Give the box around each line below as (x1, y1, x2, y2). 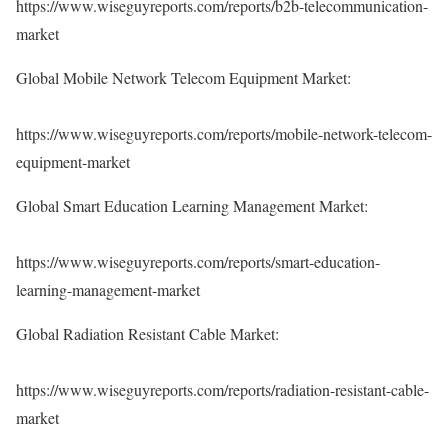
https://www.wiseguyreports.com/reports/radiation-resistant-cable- (16, 379, 429, 400)
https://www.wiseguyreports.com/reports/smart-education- (16, 251, 380, 272)
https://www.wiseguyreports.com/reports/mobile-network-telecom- (16, 123, 432, 144)
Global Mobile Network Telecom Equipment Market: (16, 67, 351, 88)
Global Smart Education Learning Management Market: (16, 195, 368, 216)
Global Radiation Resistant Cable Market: (16, 323, 279, 344)
